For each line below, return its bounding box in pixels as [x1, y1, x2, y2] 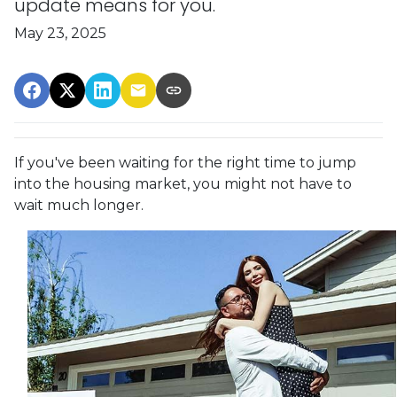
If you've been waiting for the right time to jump [14, 153, 356, 171]
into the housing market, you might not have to [14, 175, 352, 192]
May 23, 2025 [14, 24, 106, 42]
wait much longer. [14, 196, 144, 214]
